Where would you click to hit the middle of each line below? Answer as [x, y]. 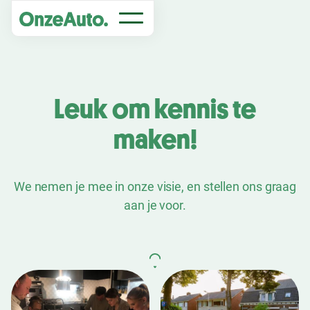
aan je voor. [155, 205]
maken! [155, 140]
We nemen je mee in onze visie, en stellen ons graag [155, 186]
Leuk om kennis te [155, 109]
